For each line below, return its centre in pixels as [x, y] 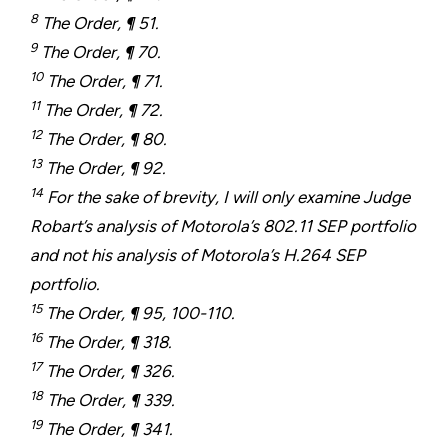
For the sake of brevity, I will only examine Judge [226, 197]
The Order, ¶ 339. [109, 400]
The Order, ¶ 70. [99, 52]
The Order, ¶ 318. [107, 342]
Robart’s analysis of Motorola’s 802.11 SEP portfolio [223, 226]
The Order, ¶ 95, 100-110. [138, 313]
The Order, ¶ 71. [103, 81]
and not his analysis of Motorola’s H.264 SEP [197, 255]
